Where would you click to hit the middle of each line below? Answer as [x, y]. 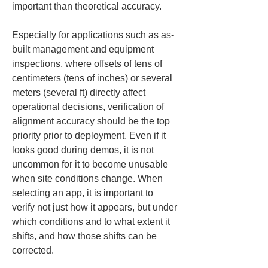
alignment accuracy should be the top [92, 121]
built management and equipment [84, 49]
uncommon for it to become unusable [91, 164]
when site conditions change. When [89, 179]
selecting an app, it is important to [84, 193]
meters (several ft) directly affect [80, 92]
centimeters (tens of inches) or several [93, 78]
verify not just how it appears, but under [96, 207]
